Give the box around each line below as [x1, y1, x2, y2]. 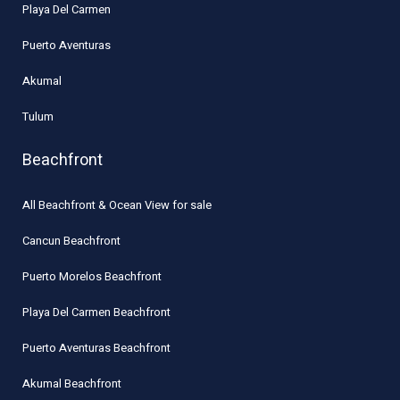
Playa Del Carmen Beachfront [22, 304, 171, 321]
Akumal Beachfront [22, 375, 122, 393]
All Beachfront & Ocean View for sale [22, 196, 212, 214]
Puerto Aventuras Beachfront [22, 339, 171, 357]
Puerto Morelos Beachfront [22, 268, 162, 286]
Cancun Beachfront [22, 232, 121, 250]
